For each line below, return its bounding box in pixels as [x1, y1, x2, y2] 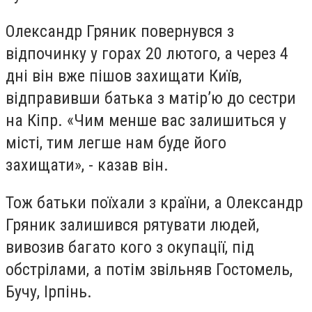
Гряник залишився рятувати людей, [6, 215, 259, 235]
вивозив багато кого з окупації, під [6, 237, 254, 258]
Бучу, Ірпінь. [6, 282, 92, 302]
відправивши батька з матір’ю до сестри [6, 88, 296, 109]
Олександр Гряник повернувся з [6, 22, 234, 42]
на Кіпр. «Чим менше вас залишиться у [6, 111, 286, 131]
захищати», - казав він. [6, 155, 169, 175]
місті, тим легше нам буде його [6, 133, 226, 153]
